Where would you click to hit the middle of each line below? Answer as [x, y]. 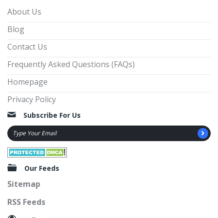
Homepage [27, 82]
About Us [24, 12]
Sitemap [24, 184]
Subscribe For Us [52, 115]
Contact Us [27, 47]
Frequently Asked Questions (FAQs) [71, 64]
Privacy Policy [32, 100]
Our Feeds [42, 168]
